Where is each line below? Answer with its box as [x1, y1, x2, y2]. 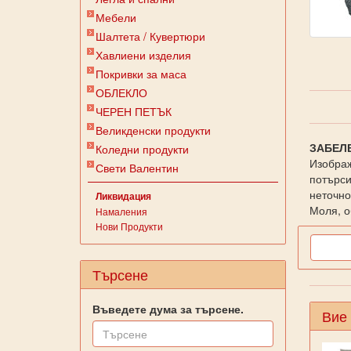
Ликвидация [96, 189, 151, 203]
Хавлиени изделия [96, 47, 191, 63]
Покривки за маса [96, 66, 186, 81]
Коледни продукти [96, 141, 189, 157]
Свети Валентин [96, 160, 179, 175]
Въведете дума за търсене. [92, 301, 244, 317]
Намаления [96, 204, 147, 218]
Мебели [96, 9, 136, 25]
